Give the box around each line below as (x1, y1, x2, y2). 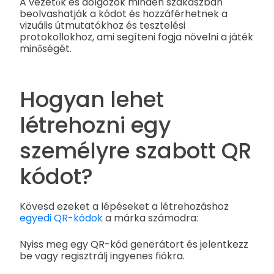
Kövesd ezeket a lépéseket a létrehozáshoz (20, 199, 229, 213)
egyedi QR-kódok (20, 210, 103, 225)
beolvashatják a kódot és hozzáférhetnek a (20, 7, 228, 21)
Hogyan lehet (20, 84, 164, 114)
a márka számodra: (103, 210, 198, 225)
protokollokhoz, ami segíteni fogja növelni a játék (20, 30, 253, 45)
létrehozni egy (20, 109, 171, 140)
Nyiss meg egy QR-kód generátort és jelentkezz (20, 237, 248, 251)
